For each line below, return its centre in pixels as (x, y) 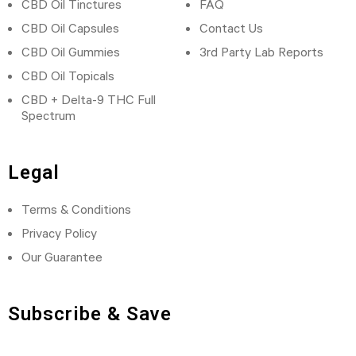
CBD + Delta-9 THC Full (89, 99)
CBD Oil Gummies (71, 51)
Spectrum (48, 115)
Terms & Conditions (76, 209)
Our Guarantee (62, 256)
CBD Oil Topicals (68, 75)
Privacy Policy (59, 232)
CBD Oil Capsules (70, 27)
